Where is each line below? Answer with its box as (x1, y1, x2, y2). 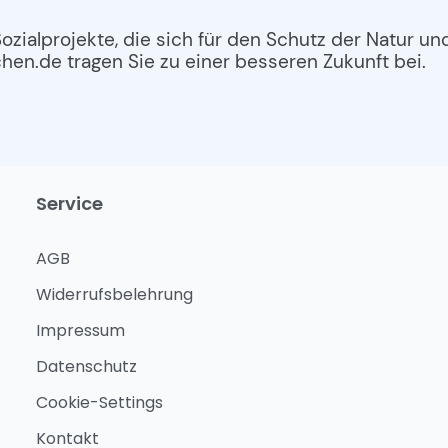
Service (36, 191, 103, 217)
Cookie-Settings (36, 391, 163, 415)
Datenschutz (36, 355, 137, 379)
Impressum (36, 319, 125, 343)
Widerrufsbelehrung (36, 283, 193, 307)
